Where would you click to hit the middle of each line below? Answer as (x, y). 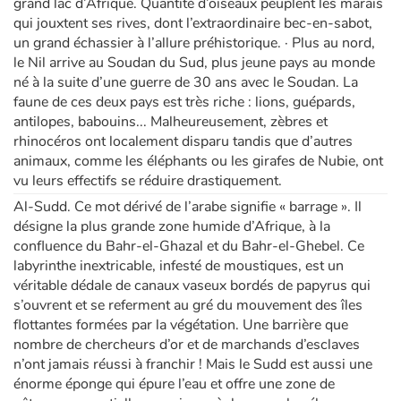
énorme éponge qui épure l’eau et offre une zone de (174, 384)
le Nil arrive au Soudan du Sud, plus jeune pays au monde (194, 63)
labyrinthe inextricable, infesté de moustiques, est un (179, 266)
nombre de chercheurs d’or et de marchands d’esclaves (187, 345)
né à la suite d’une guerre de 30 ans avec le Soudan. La (186, 83)
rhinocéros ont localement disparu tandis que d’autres (183, 142)
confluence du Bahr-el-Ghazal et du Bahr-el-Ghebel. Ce (189, 247)
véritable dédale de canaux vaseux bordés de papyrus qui (192, 286)
